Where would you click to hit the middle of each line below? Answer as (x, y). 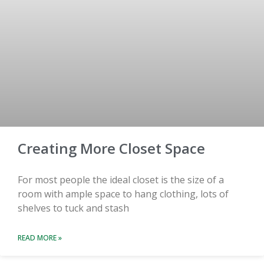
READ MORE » (40, 237)
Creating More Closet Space (111, 148)
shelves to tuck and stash (73, 208)
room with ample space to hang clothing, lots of (123, 194)
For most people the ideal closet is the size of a (121, 179)
